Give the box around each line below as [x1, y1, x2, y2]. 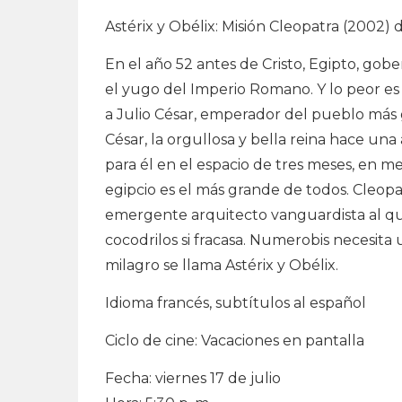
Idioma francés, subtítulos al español [105, 294, 366, 311]
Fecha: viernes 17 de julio [105, 370, 281, 387]
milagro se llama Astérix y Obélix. [105, 257, 338, 274]
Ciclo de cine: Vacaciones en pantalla [105, 332, 364, 349]
